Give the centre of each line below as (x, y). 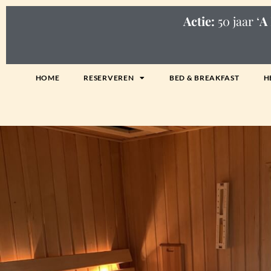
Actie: (199, 21)
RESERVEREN (109, 78)
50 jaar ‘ (237, 21)
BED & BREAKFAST (204, 78)
